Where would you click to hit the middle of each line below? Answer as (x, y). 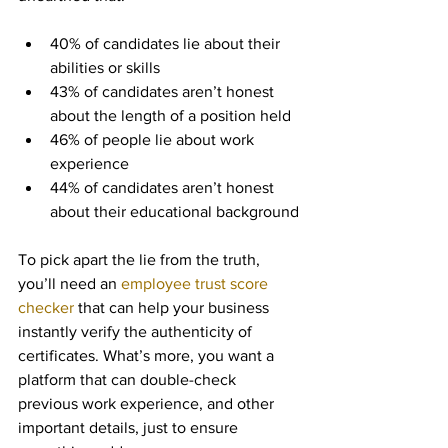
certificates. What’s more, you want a (148, 355)
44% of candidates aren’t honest (164, 187)
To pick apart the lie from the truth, (141, 259)
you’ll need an (69, 283)
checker (46, 307)
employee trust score (196, 283)
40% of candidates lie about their (167, 43)
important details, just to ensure (130, 427)
